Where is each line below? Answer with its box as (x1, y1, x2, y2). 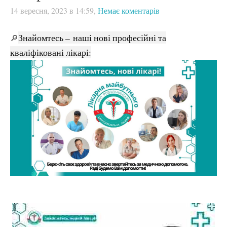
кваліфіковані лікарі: (10, 46, 91, 58)
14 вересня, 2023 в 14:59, (10, 5, 96, 16)
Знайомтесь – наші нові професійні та (18, 31, 166, 44)
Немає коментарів (98, 5, 160, 16)
